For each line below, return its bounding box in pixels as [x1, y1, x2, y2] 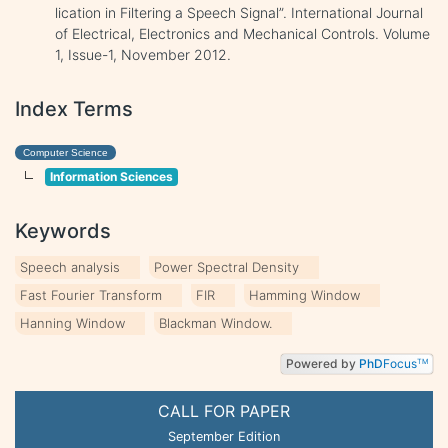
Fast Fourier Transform [20, 286, 162, 303]
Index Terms [15, 96, 133, 121]
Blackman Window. [159, 314, 272, 331]
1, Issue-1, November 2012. [55, 45, 231, 63]
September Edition [168, 428, 280, 444]
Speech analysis [20, 258, 120, 275]
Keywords [15, 218, 111, 243]
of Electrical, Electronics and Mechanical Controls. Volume [55, 24, 430, 42]
